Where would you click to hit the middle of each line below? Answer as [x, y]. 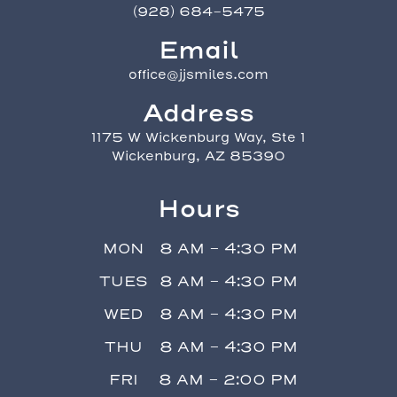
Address [198, 113]
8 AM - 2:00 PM [229, 379]
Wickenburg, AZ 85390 [198, 156]
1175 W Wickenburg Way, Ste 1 [198, 138]
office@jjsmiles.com [198, 75]
